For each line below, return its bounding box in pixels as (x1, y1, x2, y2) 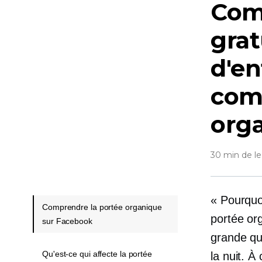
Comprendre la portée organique (42, 202, 162, 212)
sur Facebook (42, 216, 92, 226)
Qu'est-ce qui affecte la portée (42, 249, 152, 258)
